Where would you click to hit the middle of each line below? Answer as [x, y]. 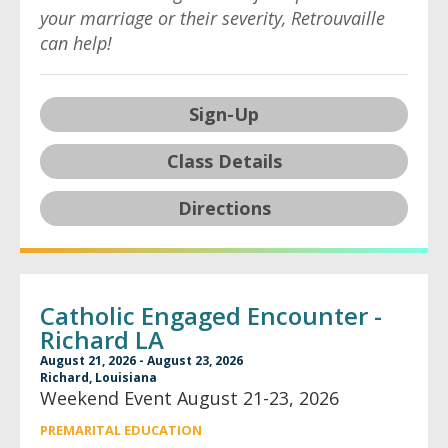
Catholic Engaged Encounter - [211, 315]
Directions [224, 208]
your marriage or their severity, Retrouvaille [212, 18]
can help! [76, 43]
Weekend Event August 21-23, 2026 [189, 398]
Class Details [224, 161]
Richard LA [102, 339]
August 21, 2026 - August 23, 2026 [141, 360]
